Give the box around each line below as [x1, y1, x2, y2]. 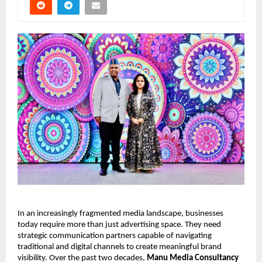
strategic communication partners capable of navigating [18, 232, 212, 241]
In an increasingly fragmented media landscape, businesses [18, 209, 223, 219]
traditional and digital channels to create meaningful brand [18, 243, 222, 252]
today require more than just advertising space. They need [18, 220, 221, 230]
